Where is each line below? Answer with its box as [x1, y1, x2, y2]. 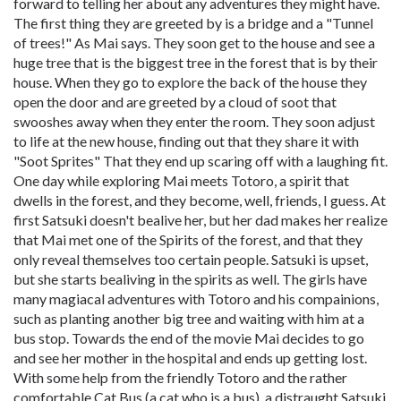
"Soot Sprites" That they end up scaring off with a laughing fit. [13, 152, 388, 169]
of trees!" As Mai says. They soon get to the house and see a [13, 34, 375, 51]
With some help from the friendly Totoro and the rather [13, 369, 347, 386]
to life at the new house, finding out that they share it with [13, 132, 359, 149]
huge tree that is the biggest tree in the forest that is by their [13, 54, 378, 71]
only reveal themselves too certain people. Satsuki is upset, [13, 251, 368, 268]
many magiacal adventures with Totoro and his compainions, [13, 290, 379, 307]
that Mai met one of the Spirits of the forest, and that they [13, 231, 363, 248]
